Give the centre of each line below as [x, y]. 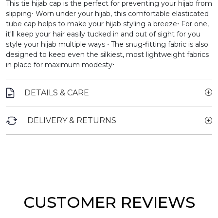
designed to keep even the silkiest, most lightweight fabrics [107, 54]
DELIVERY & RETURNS [72, 121]
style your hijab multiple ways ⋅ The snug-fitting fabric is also [107, 44]
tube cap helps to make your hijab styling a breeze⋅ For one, [107, 24]
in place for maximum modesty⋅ [60, 64]
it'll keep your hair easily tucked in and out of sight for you [103, 34]
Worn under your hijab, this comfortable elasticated [122, 13]
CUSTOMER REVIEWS [109, 202]
